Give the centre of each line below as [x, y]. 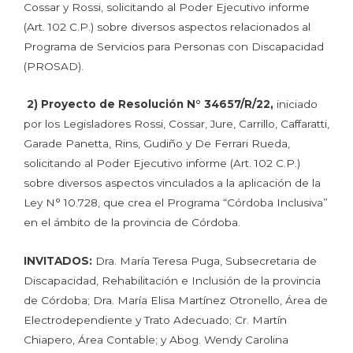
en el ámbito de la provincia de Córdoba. [134, 223]
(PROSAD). [55, 66]
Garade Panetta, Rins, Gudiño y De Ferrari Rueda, [157, 144]
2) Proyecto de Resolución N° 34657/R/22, [152, 104]
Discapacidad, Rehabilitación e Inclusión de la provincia [172, 281]
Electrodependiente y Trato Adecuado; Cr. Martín [155, 320]
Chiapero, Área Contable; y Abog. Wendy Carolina [156, 340]
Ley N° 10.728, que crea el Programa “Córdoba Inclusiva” [176, 203]
